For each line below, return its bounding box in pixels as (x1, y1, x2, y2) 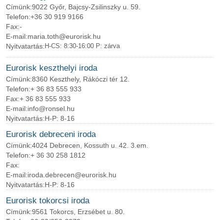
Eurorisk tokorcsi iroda (6, 196, 89, 205)
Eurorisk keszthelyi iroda (6, 63, 97, 73)
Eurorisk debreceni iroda (6, 130, 96, 139)
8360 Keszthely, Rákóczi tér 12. (32, 75, 130, 83)
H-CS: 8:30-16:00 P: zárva (45, 42, 120, 50)
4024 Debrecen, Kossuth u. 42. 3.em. (32, 141, 148, 149)
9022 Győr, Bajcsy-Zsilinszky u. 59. (32, 3, 140, 11)
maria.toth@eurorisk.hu (27, 32, 101, 40)
